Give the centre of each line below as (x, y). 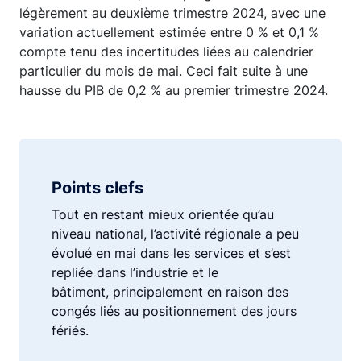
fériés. (70, 330)
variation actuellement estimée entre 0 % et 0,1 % (169, 32)
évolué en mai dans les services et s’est (171, 253)
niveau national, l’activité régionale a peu (175, 234)
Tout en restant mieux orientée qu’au (163, 214)
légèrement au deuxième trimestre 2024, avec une (172, 13)
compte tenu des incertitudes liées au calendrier (166, 52)
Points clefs (98, 188)
